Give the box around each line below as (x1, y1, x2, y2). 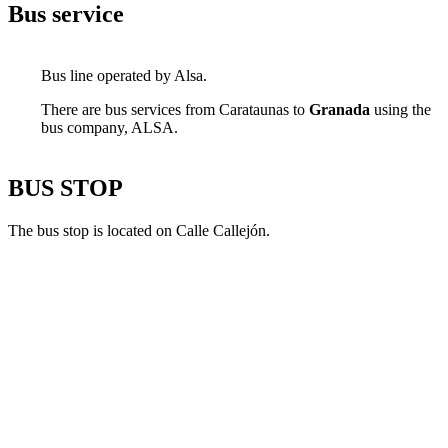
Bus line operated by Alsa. (41, 66, 207, 84)
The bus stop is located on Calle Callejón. (8, 222, 270, 240)
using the (370, 100, 431, 118)
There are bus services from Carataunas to (41, 100, 309, 118)
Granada (309, 100, 370, 118)
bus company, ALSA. (41, 118, 178, 136)
